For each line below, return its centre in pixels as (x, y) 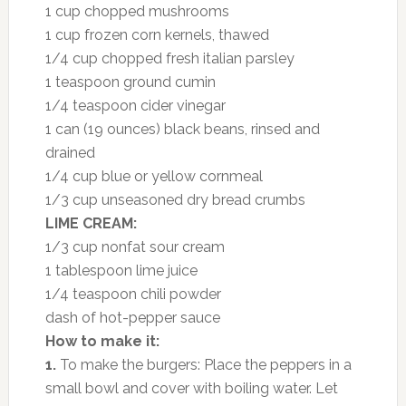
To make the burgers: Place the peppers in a (203, 364)
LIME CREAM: (91, 223)
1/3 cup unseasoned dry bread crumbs (175, 199)
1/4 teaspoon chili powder (133, 294)
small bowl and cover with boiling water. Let (191, 388)
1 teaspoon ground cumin (130, 82)
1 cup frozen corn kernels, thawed (157, 34)
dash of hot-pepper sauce (132, 317)
